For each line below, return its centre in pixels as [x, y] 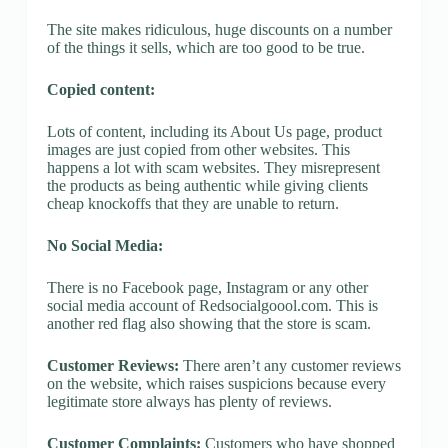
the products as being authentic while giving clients [207, 185]
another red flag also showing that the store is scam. [208, 323]
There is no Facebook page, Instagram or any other [207, 287]
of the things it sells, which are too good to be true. [205, 47]
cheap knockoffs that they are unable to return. [192, 203]
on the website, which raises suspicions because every [216, 383]
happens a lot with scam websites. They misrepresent [213, 167]
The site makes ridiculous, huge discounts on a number [219, 29]
